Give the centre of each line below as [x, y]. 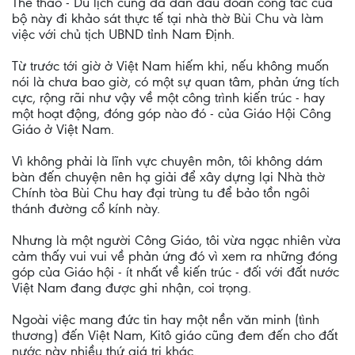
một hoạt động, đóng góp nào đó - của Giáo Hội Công [172, 113]
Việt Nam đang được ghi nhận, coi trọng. [132, 288]
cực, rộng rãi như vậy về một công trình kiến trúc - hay [168, 97]
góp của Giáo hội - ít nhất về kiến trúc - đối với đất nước [176, 272]
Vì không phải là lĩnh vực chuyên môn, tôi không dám [167, 161]
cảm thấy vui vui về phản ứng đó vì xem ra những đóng [175, 256]
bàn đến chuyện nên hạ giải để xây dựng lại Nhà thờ [168, 177]
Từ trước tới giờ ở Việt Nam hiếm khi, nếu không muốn [170, 66]
